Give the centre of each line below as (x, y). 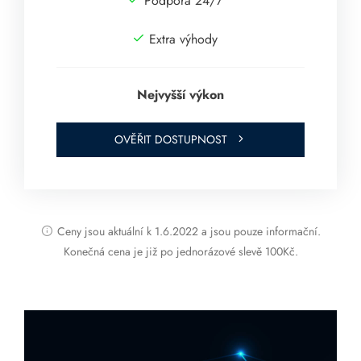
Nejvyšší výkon (180, 95)
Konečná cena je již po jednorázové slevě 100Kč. (180, 252)
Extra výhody (183, 39)
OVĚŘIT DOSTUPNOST (171, 140)
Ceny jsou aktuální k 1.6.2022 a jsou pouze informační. (189, 232)
